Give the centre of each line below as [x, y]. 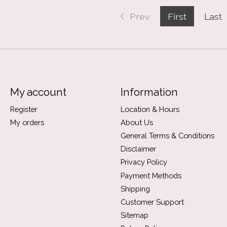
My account [38, 92]
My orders [27, 122]
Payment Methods [151, 175]
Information [149, 92]
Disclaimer [138, 149]
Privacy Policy [144, 162]
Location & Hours [150, 109]
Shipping [135, 188]
